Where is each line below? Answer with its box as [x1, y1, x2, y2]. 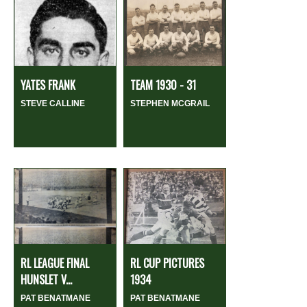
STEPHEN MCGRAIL [130, 98, 210, 108]
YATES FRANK [21, 76, 75, 93]
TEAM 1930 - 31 [130, 76, 196, 93]
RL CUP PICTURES [130, 254, 204, 271]
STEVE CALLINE [21, 98, 85, 108]
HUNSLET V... [21, 271, 72, 288]
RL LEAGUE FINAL [21, 254, 89, 271]
